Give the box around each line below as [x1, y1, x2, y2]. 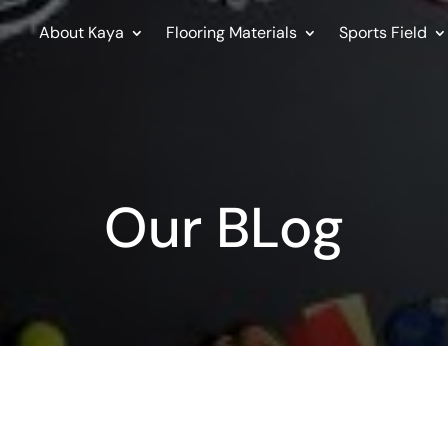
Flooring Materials [165, 22, 297, 44]
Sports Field [338, 22, 427, 44]
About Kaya [38, 22, 124, 44]
